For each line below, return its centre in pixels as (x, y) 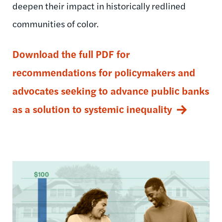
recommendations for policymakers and (104, 72)
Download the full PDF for (71, 54)
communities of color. (55, 24)
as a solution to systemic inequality (92, 109)
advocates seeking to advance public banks (111, 91)
